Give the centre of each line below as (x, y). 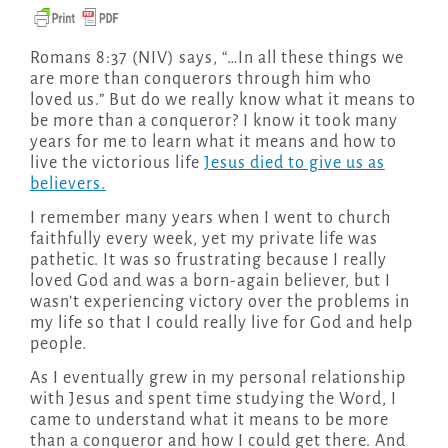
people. (58, 344)
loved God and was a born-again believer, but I (210, 281)
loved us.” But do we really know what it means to (222, 100)
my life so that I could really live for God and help (221, 323)
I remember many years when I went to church (210, 218)
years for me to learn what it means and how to (213, 142)
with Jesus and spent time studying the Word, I (213, 399)
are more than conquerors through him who (200, 79)
